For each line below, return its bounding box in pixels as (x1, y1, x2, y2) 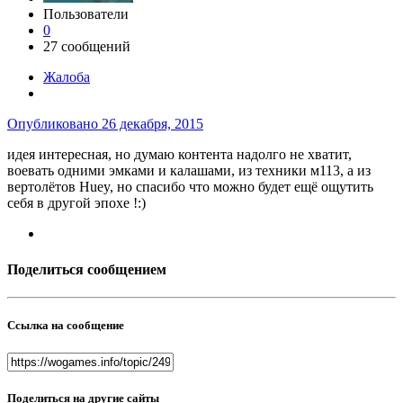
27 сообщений (43, 39, 130, 55)
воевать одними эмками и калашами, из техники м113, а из (7, 163, 371, 179)
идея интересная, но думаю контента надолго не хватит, (7, 147, 352, 163)
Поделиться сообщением (7, 261, 166, 277)
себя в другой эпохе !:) (7, 195, 146, 211)
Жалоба (43, 69, 90, 85)
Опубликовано (7, 116, 102, 132)
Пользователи (43, 6, 129, 22)
